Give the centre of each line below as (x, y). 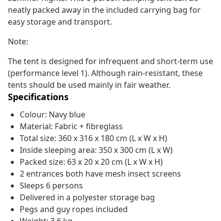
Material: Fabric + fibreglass (71, 127)
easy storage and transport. (60, 22)
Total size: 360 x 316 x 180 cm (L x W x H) (93, 138)
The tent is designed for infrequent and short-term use (110, 61)
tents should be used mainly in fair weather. (89, 85)
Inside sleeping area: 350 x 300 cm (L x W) (96, 150)
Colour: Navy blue (53, 115)
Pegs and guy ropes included (74, 209)
